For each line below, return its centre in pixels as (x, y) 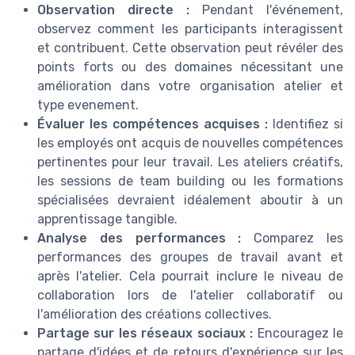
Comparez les (292, 238)
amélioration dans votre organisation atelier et (190, 86)
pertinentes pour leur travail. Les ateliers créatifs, (190, 162)
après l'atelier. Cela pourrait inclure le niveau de (190, 276)
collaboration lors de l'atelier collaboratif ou (190, 295)
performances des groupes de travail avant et (190, 257)
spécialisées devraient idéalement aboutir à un (190, 200)
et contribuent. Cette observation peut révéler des (190, 48)
